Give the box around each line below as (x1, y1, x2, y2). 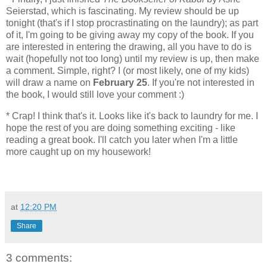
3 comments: (6, 251, 72, 264)
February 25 (93, 77, 147, 88)
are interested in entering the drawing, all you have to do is (6, 41, 252, 52)
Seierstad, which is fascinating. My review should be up (6, 5, 239, 16)
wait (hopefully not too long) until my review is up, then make (6, 53, 259, 64)
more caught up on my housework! (6, 146, 151, 157)
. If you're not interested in (147, 77, 254, 88)
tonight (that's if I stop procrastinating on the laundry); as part (6, 17, 258, 28)
